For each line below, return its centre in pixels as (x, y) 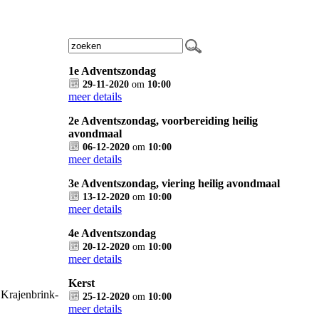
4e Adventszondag (112, 233)
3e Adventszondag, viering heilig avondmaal (174, 183)
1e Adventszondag (112, 71)
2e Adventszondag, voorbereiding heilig (163, 121)
